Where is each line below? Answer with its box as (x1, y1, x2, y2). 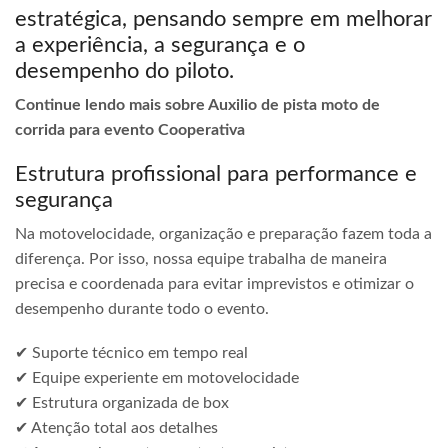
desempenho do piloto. (15, 59, 234, 82)
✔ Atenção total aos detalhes (15, 419, 218, 436)
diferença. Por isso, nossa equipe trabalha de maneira (15, 251, 387, 268)
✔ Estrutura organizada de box (15, 394, 229, 411)
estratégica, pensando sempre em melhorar (15, 7, 432, 30)
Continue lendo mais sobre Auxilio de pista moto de (15, 96, 380, 113)
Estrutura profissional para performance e (15, 163, 417, 186)
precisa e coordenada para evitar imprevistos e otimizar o (15, 276, 414, 293)
